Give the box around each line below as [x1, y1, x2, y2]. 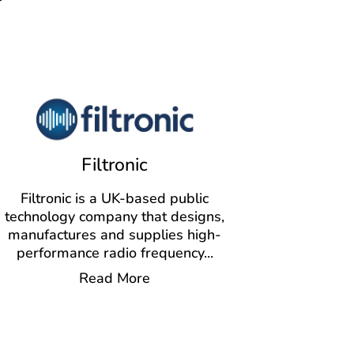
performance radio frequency [16, 243, 204, 263]
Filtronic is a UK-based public [21, 189, 209, 209]
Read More [79, 269, 151, 288]
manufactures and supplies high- [8, 225, 222, 245]
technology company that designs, [5, 207, 225, 227]
